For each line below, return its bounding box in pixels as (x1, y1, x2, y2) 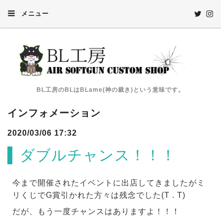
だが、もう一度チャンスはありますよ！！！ (12, 207, 180, 216)
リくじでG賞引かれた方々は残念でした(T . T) (12, 190, 185, 199)
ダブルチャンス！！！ (20, 147, 176, 163)
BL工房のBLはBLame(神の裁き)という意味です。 (37, 86, 184, 93)
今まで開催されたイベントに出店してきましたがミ (12, 178, 205, 187)
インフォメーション (7, 107, 101, 118)
